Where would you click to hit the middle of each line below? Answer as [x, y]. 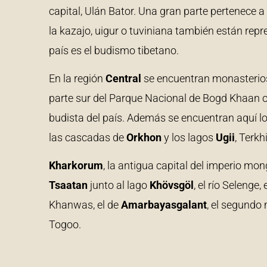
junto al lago [119, 185]
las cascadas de [88, 138]
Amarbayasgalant [164, 205]
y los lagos [189, 138]
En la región [77, 79]
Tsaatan [68, 185]
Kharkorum [76, 166]
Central [125, 79]
